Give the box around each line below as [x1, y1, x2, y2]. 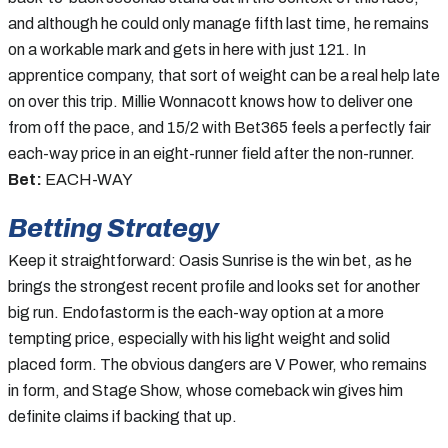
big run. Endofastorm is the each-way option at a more [8, 303, 384, 321]
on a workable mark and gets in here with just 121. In [8, 40, 366, 58]
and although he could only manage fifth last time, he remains [8, 14, 429, 32]
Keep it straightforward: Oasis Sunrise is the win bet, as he [8, 251, 412, 269]
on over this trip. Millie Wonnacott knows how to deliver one [8, 92, 413, 110]
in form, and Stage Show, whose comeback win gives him [8, 381, 403, 399]
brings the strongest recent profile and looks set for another [8, 277, 420, 295]
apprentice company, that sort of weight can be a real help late [8, 66, 440, 84]
